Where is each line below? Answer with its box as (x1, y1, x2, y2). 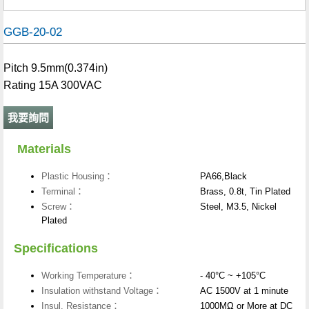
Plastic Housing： (41, 171, 113, 182)
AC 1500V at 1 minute (200, 286, 288, 297)
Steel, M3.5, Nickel (200, 201, 277, 212)
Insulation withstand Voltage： (41, 286, 162, 297)
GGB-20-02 (3, 26, 62, 39)
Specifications (14, 241, 98, 256)
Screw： (41, 201, 75, 212)
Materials (14, 142, 71, 157)
